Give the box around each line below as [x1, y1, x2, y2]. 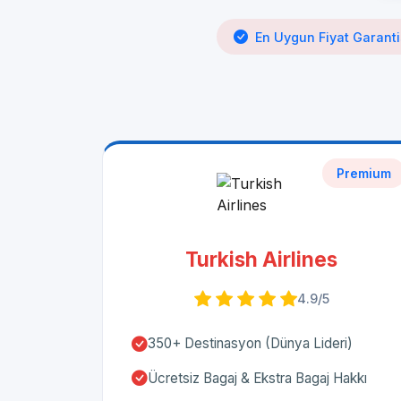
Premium [337, 166, 391, 181]
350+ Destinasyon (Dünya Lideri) [148, 335, 353, 353]
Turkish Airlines [185, 247, 337, 272]
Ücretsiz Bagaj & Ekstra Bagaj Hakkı [148, 370, 367, 388]
